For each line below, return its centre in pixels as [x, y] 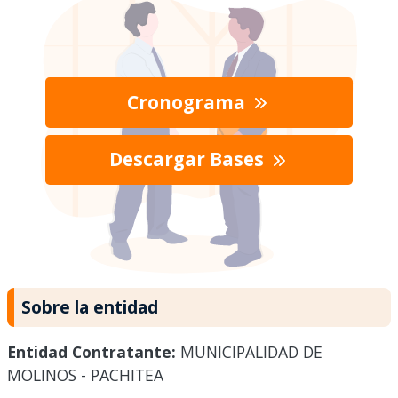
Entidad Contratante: [92, 352]
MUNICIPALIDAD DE [249, 352]
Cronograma [188, 102]
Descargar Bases [188, 159]
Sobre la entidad [90, 306]
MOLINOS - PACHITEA [85, 375]
